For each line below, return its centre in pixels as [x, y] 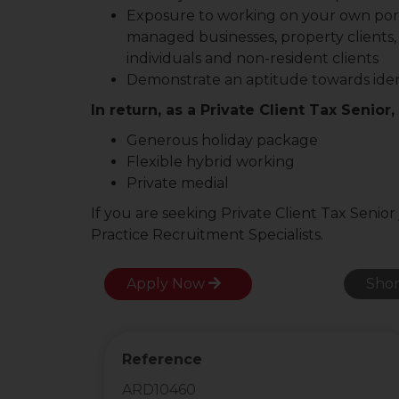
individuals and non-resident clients [252, 58]
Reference [162, 359]
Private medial [178, 183]
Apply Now [167, 284]
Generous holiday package [222, 140]
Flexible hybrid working [211, 162]
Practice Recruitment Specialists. [207, 235]
